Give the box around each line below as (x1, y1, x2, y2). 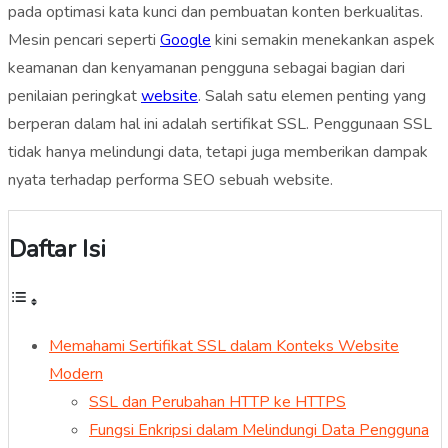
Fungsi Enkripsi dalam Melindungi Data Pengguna (89, 418, 429, 441)
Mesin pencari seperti (8, 28, 160, 51)
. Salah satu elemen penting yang (198, 84, 426, 107)
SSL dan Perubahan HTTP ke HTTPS (89, 390, 346, 413)
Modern (49, 362, 103, 385)
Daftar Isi (9, 232, 106, 265)
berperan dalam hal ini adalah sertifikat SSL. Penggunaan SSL (8, 112, 432, 135)
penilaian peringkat (8, 84, 141, 107)
